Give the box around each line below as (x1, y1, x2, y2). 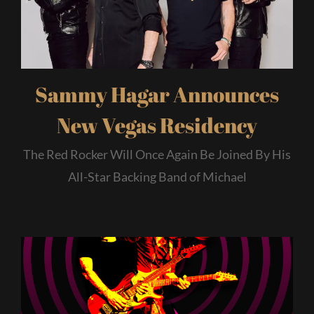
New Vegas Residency (57, 110, 257, 139)
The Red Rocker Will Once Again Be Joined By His (23, 146, 291, 162)
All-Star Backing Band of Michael (67, 168, 247, 184)
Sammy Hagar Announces (35, 79, 279, 109)
